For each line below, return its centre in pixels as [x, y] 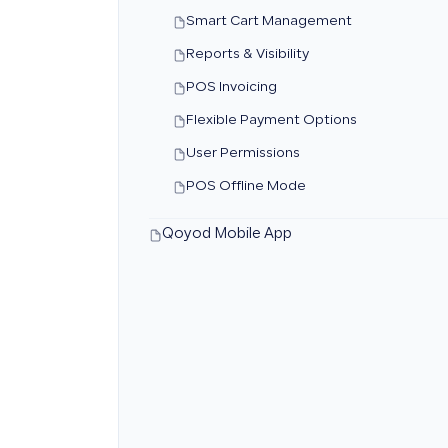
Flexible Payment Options [271, 121]
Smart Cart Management [269, 22]
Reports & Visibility [247, 55]
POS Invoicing [231, 88]
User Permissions [243, 154]
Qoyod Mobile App [227, 235]
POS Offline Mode [246, 187]
